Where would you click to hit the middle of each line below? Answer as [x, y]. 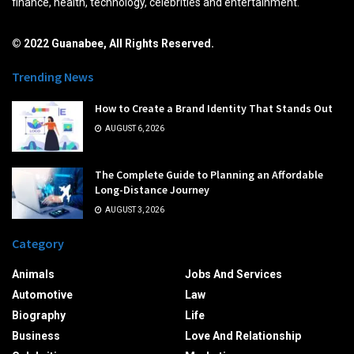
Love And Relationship [243, 336]
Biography [39, 316]
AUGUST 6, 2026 [134, 128]
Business [36, 336]
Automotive [42, 295]
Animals [33, 275]
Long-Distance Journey [152, 190]
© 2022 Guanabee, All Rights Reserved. [113, 43]
